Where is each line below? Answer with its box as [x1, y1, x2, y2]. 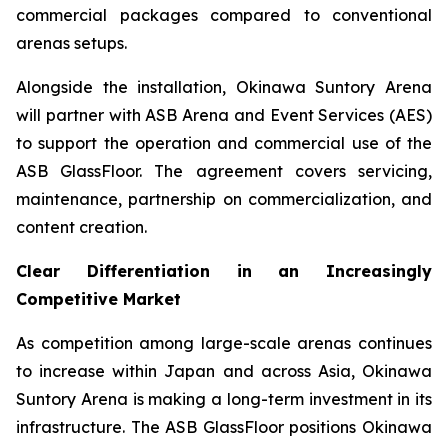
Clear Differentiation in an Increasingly [16, 261, 432, 281]
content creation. [16, 217, 147, 237]
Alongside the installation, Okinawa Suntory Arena [16, 77, 432, 97]
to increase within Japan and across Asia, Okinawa [16, 361, 432, 381]
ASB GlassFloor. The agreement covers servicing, [16, 161, 432, 181]
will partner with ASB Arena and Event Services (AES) [16, 105, 432, 125]
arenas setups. [16, 33, 127, 53]
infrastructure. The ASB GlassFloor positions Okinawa [16, 417, 432, 437]
